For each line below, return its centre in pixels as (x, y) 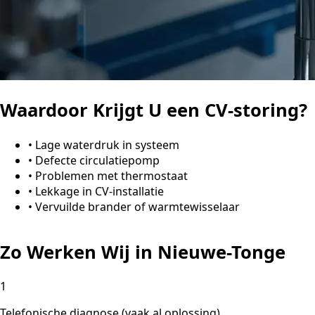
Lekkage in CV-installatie (99, 191)
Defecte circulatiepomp (97, 160)
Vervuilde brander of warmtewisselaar (137, 206)
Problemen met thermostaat (111, 175)
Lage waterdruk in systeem (107, 144)
